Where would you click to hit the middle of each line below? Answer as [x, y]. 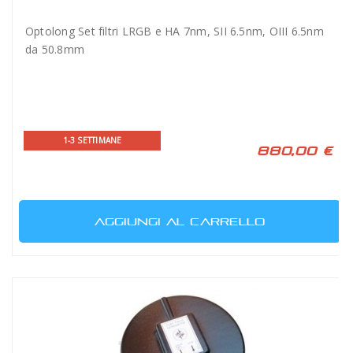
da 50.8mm [55, 49]
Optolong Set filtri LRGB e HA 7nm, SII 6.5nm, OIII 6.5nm [175, 31]
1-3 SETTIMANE [92, 140]
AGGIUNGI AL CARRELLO [180, 221]
